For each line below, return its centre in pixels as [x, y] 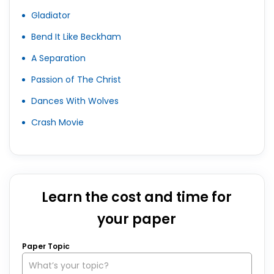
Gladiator [51, 15]
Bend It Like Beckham [76, 37]
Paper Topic [46, 246]
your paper [137, 219]
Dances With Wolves [75, 101]
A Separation [58, 58]
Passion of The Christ [76, 80]
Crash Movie [57, 122]
